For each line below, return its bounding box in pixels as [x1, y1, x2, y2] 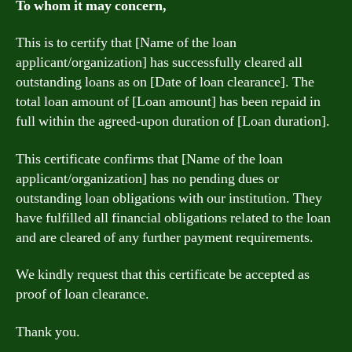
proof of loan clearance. [16, 285, 149, 303]
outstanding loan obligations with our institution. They [16, 189, 322, 207]
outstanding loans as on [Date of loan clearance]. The [16, 73, 314, 91]
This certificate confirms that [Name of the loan [16, 149, 283, 168]
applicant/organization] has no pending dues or [16, 169, 279, 188]
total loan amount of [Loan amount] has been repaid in [16, 93, 321, 111]
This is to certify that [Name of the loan [16, 34, 236, 52]
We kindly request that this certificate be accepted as [16, 266, 310, 284]
